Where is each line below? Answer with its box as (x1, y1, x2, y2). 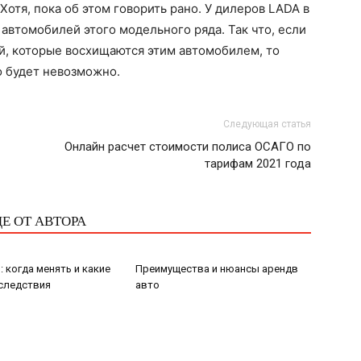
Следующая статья (223, 118, 311, 130)
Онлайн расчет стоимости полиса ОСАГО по (64, 139, 311, 154)
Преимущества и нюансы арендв (135, 263, 298, 275)
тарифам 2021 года (205, 156, 311, 171)
